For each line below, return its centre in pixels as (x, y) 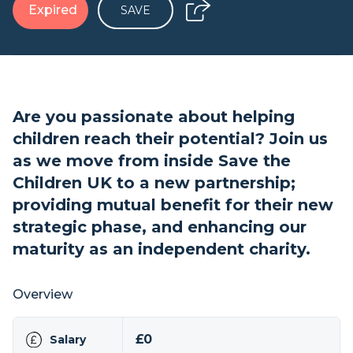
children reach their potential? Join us (170, 139)
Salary (68, 340)
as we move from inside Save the (152, 161)
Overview (43, 294)
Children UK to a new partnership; (154, 183)
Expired (53, 10)
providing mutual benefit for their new (173, 205)
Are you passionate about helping (154, 117)
